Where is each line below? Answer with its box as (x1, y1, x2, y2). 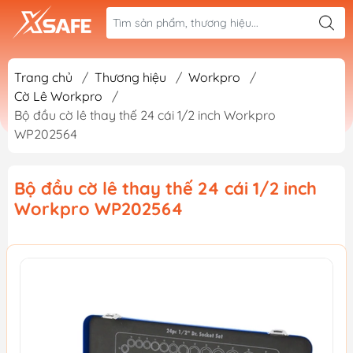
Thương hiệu (95, 69, 166, 85)
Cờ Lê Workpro (14, 88, 102, 104)
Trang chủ (14, 69, 72, 85)
